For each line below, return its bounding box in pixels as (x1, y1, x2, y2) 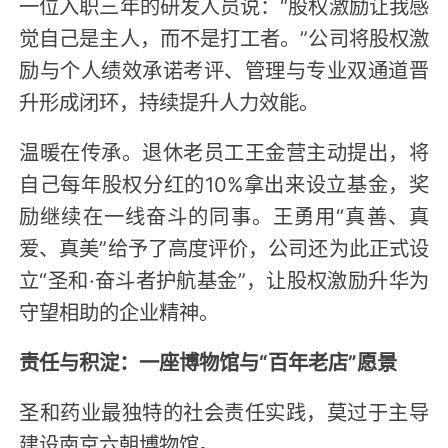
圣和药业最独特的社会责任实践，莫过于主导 (19, 395, 429, 426)
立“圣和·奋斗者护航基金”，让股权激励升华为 (19, 263, 429, 294)
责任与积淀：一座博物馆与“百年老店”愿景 (19, 345, 398, 376)
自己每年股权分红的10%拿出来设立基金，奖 (19, 167, 429, 198)
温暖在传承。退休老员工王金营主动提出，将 (19, 135, 429, 166)
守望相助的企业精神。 (19, 295, 220, 326)
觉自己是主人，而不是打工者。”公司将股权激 (19, 22, 429, 53)
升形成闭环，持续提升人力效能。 (19, 86, 320, 117)
